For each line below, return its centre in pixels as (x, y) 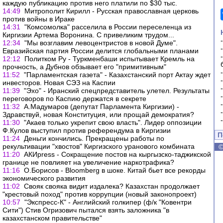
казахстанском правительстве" (52, 218)
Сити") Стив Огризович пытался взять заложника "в (86, 210)
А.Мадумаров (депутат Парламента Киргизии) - (102, 107)
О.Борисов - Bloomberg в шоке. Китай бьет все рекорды (115, 170)
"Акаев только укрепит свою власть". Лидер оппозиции (113, 122)
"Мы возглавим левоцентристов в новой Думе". (101, 43)
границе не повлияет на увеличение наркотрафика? (88, 162)
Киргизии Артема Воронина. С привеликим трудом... (88, 35)
